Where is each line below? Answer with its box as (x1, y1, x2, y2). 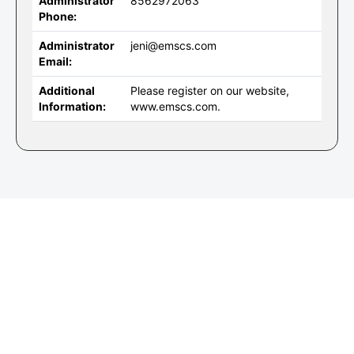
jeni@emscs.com (130, 39, 217, 52)
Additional (39, 84, 95, 97)
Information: (39, 100, 106, 113)
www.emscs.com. (130, 100, 220, 113)
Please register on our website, (130, 84, 289, 97)
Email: (39, 55, 72, 68)
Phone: (39, 9, 77, 23)
